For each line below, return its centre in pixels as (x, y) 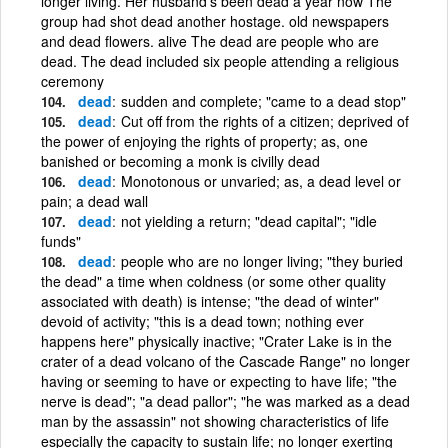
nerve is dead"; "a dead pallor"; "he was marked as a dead (225, 400)
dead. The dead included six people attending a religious (220, 60)
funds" (61, 240)
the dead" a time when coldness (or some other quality (213, 280)
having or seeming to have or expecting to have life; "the (219, 380)
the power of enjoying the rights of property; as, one (204, 140)
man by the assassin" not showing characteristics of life (215, 420)
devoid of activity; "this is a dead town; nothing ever (202, 320)
